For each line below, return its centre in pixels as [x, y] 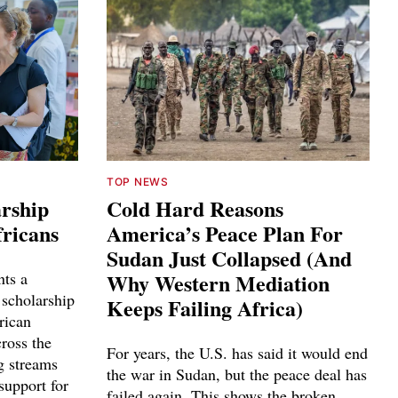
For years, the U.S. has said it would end [237, 353]
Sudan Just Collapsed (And [229, 259]
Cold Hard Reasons [195, 209]
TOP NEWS [138, 182]
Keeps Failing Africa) [205, 308]
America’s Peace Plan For [225, 234]
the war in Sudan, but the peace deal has [237, 374]
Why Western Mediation [218, 283]
